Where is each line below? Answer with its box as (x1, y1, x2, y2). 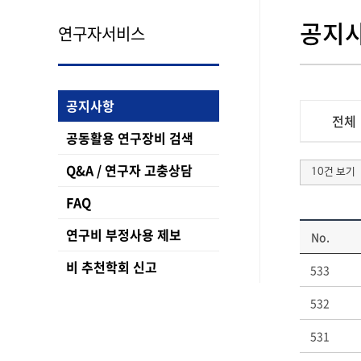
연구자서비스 (58, 22, 145, 45)
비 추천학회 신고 (66, 257, 157, 276)
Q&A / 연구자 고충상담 (66, 160, 193, 180)
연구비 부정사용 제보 (66, 225, 181, 244)
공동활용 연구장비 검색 (66, 128, 193, 147)
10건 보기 (311, 166, 355, 179)
